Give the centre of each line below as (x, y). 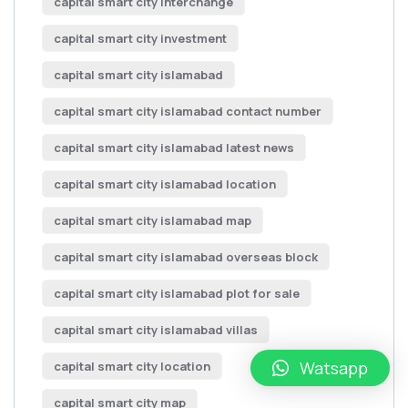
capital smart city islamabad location (165, 184)
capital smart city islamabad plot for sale (177, 293)
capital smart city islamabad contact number (188, 111)
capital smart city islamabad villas (156, 329)
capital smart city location (132, 366)
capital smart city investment (140, 38)
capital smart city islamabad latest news (174, 147)
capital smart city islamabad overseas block (186, 256)
